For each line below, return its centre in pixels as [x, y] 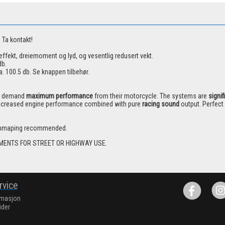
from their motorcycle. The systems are [151, 96]
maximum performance [60, 96]
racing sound [161, 104]
